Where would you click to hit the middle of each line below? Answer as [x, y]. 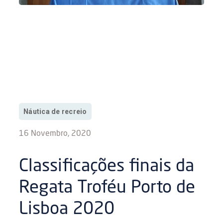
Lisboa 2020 [67, 210]
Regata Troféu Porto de [107, 188]
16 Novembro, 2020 [55, 134]
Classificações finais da [107, 167]
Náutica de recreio [55, 112]
